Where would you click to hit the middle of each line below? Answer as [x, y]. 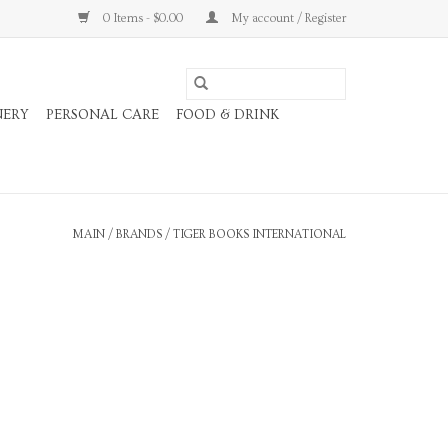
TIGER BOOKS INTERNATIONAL [259, 234]
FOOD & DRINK [227, 115]
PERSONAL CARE [102, 115]
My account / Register [287, 18]
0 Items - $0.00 [143, 18]
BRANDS [139, 234]
